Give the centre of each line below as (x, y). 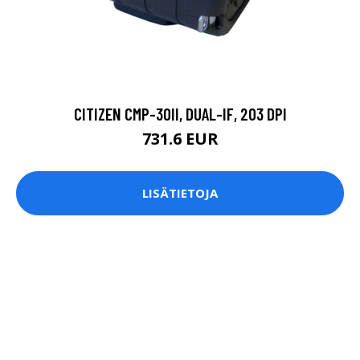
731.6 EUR (180, 138)
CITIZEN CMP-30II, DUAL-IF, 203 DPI (180, 113)
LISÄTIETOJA (180, 193)
